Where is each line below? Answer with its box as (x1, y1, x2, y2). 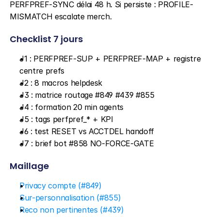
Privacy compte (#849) (19, 181, 102, 190)
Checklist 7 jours (10, 33, 83, 45)
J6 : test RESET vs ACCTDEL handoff (19, 126, 155, 136)
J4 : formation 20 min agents (19, 102, 124, 112)
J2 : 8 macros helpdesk (19, 78, 102, 88)
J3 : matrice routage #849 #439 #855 (19, 90, 155, 100)
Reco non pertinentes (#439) (19, 205, 124, 215)
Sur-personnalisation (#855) (19, 193, 121, 202)
